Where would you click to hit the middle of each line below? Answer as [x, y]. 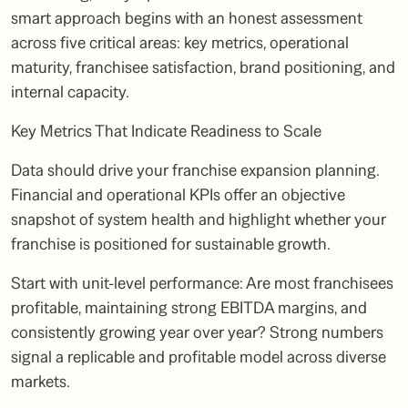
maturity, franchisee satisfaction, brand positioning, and [203, 67]
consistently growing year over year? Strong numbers [197, 332]
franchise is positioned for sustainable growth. [171, 244]
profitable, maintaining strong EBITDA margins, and [189, 308]
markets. [41, 382]
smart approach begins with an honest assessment [187, 18]
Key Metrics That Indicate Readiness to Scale [166, 131]
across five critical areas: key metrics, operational [180, 43]
